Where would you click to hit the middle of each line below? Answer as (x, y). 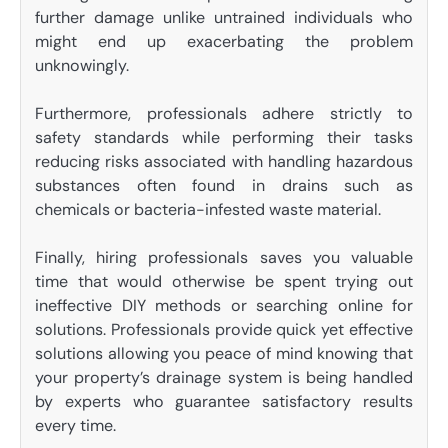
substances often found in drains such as (224, 185)
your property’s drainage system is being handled (224, 377)
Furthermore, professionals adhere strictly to (224, 113)
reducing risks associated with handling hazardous (224, 161)
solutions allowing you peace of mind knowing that (224, 353)
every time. (75, 425)
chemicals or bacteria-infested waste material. (208, 209)
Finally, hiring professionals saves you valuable (224, 257)
